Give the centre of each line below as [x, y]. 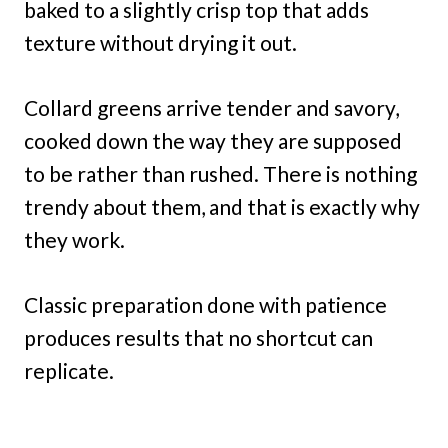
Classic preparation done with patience [205, 304]
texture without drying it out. [160, 42]
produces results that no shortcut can [198, 337]
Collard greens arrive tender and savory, [211, 107]
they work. [74, 239]
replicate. [69, 370]
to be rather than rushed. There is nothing [220, 173]
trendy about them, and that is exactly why [222, 206]
